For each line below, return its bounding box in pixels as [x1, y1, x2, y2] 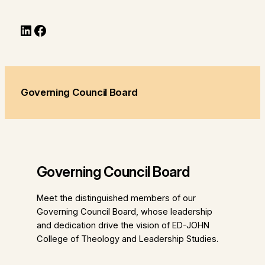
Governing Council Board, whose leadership [36, 206, 212, 218]
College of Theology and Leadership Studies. [36, 234, 218, 245]
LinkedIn [18, 21, 72, 38]
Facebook [33, 21, 96, 38]
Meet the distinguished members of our [36, 193, 196, 204]
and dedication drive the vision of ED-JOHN [36, 220, 209, 231]
